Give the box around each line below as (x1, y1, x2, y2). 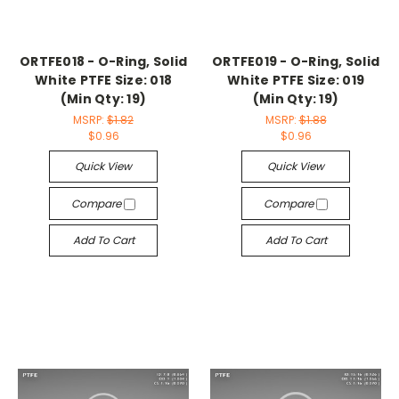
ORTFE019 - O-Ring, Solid (212, 53, 379, 71)
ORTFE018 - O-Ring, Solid (20, 53, 187, 71)
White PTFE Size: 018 (35, 71, 172, 90)
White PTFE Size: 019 (227, 71, 364, 90)
